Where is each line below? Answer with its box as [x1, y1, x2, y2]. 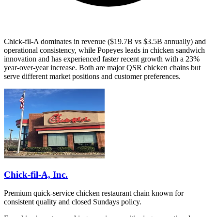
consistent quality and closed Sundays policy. [4, 198, 141, 206]
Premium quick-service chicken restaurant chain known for [4, 189, 184, 198]
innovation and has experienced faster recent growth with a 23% [4, 54, 200, 63]
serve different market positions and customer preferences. [4, 72, 181, 80]
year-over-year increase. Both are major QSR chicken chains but [4, 63, 201, 72]
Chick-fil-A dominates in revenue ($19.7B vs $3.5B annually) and [4, 37, 206, 46]
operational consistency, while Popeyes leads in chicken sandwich [4, 46, 205, 54]
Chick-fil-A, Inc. [4, 169, 68, 180]
